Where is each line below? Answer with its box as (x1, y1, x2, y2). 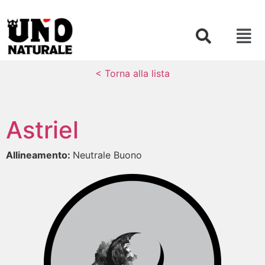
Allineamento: (6, 148, 73, 161)
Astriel (6, 115, 79, 144)
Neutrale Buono (73, 148, 142, 161)
